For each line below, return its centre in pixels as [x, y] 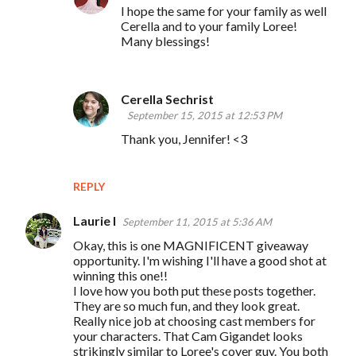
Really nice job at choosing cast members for [194, 320]
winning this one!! [120, 275]
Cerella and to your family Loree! [209, 25]
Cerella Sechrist [167, 99]
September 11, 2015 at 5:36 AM [197, 221]
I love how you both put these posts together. [194, 290]
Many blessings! [165, 41]
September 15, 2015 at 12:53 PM [205, 115]
